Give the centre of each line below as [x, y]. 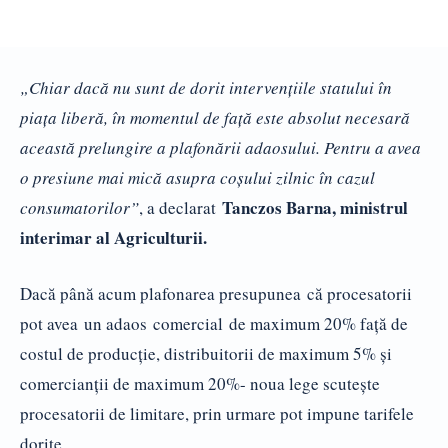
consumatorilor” [79, 207]
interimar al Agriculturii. [113, 237]
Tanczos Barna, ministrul [315, 207]
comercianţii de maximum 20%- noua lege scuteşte [200, 383]
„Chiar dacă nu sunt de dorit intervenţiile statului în [206, 87]
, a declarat [180, 207]
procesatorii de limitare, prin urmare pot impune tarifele [217, 413]
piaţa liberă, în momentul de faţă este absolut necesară [215, 117]
